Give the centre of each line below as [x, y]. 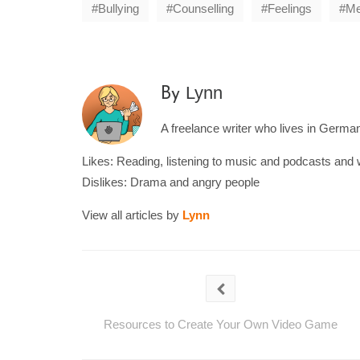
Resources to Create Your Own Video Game [221, 325]
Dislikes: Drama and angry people [171, 182]
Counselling [203, 9]
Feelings [290, 9]
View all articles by [132, 215]
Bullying [119, 9]
